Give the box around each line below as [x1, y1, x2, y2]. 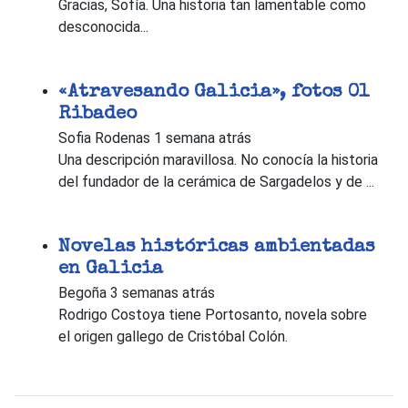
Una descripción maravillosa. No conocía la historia [58, 151, 378, 169]
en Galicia [58, 260, 163, 280]
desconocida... [58, 18, 148, 36]
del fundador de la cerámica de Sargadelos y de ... [58, 173, 374, 191]
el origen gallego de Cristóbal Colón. [58, 328, 288, 346]
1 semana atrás [154, 129, 251, 148]
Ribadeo [58, 105, 137, 125]
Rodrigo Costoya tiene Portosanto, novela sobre [58, 306, 367, 324]
